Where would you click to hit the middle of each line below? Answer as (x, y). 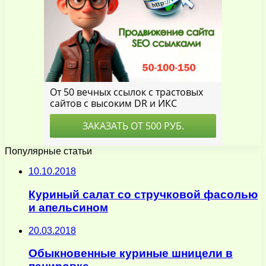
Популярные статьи (48, 151)
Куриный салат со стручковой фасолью (143, 194)
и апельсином (68, 207)
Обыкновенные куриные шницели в (131, 254)
